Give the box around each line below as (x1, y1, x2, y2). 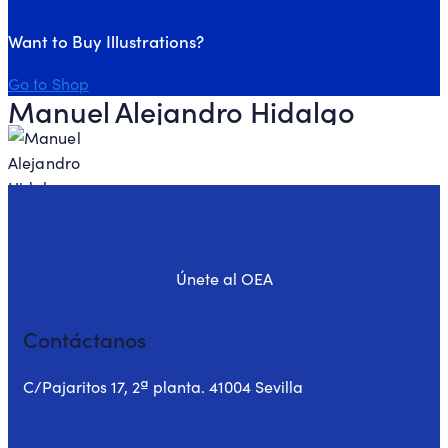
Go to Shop (8, 73, 89, 95)
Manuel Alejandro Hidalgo (8, 90, 355, 132)
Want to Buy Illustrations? (8, 28, 204, 53)
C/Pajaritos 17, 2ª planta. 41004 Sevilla (23, 376, 303, 398)
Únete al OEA (175, 268, 273, 290)
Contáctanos (23, 324, 146, 355)
